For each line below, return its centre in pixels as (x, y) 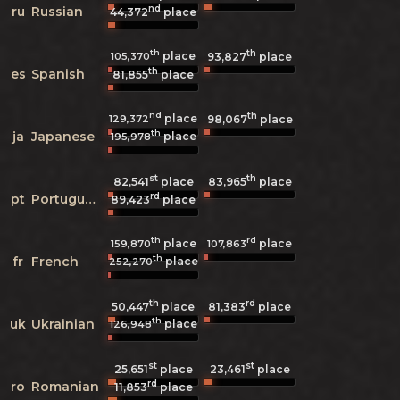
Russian (57, 11)
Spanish (58, 74)
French (55, 261)
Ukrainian (63, 324)
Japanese (63, 136)
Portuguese (90, 199)
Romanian (65, 386)
